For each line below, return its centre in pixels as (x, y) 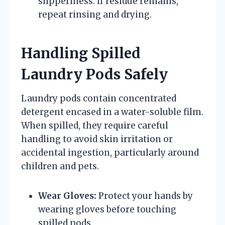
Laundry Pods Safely (94, 74)
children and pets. (60, 166)
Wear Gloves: (67, 196)
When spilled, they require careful (95, 125)
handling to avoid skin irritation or (97, 139)
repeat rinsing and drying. (95, 14)
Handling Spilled (81, 53)
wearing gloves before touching (107, 209)
